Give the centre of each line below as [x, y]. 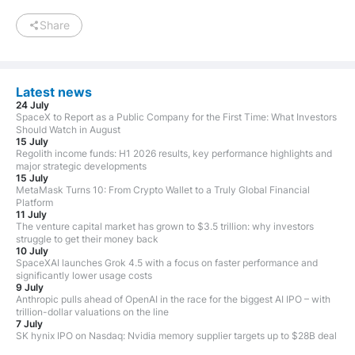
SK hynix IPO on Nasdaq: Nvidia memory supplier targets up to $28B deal [176, 336]
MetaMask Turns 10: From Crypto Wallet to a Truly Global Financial [163, 190]
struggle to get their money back [87, 239]
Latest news [54, 92]
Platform [34, 203]
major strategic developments [81, 166]
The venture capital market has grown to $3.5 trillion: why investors [165, 227]
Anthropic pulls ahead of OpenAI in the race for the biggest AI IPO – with [173, 300]
